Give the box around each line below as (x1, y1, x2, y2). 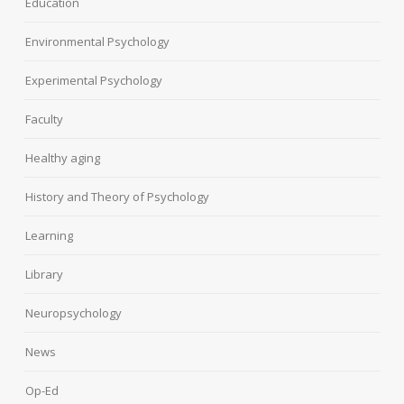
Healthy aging (25, 150, 101, 167)
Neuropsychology (25, 305, 123, 322)
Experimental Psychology (25, 72, 163, 89)
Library (25, 266, 64, 283)
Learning (25, 227, 74, 244)
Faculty (25, 111, 64, 128)
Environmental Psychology (25, 33, 170, 50)
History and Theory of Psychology (25, 188, 210, 206)
